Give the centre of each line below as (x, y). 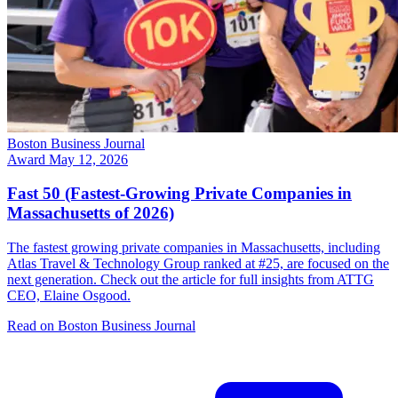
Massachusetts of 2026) (91, 213)
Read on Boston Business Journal (101, 326)
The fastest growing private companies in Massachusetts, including (194, 248)
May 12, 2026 (88, 159)
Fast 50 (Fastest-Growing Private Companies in (179, 194)
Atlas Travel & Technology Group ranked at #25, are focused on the (198, 264)
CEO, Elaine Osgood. (69, 296)
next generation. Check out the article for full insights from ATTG (191, 280)
